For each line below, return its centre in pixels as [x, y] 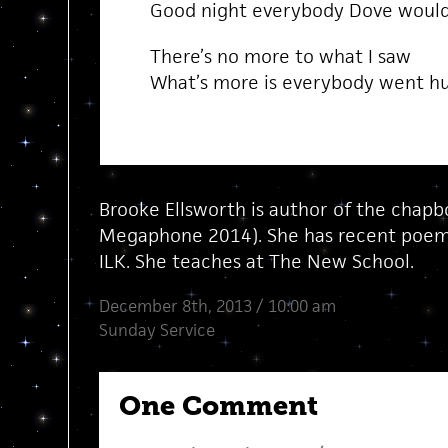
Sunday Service [156, 330]
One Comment [218, 406]
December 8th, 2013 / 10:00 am [217, 306]
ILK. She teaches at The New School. [256, 261]
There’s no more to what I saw [280, 56]
